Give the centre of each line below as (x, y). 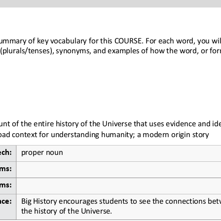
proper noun (42, 151)
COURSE (128, 39)
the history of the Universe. (67, 210)
